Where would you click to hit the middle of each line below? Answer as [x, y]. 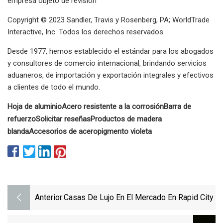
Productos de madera [126, 119]
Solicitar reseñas [63, 119]
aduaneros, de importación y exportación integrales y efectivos [111, 75]
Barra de [177, 106]
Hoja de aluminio [35, 106]
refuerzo [22, 119]
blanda [18, 131]
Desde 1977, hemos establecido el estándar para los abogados [111, 51]
